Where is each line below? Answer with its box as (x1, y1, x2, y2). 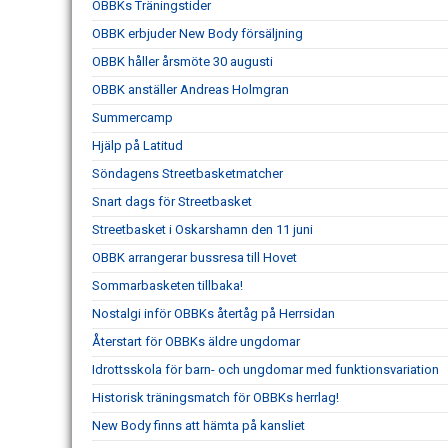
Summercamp (92, 110, 173, 126)
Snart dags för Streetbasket (92, 194, 252, 210)
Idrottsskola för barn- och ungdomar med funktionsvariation (92, 362, 439, 378)
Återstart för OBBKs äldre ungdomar (92, 334, 300, 350)
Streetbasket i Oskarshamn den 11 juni (92, 222, 313, 238)
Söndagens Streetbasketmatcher (92, 166, 283, 182)
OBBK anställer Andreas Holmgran (92, 82, 289, 98)
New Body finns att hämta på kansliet (92, 418, 305, 434)
